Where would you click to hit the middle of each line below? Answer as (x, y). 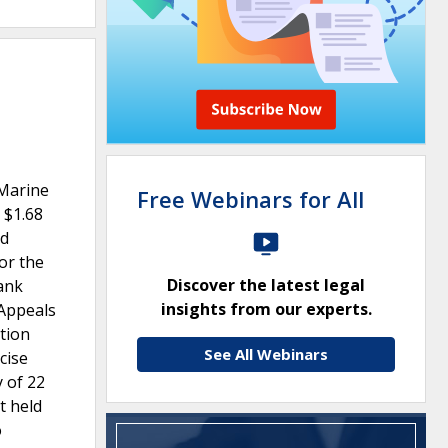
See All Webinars (266, 354)
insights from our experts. (266, 309)
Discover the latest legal (266, 285)
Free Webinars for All (250, 199)
